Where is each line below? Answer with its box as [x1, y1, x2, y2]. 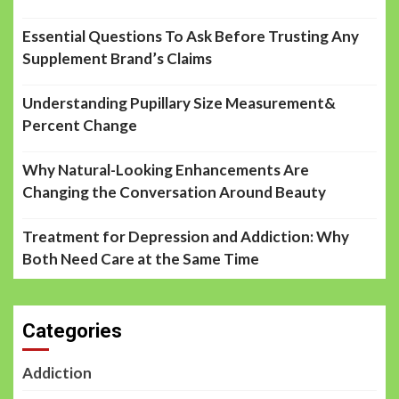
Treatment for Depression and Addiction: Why [22, 226, 349, 246]
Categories [22, 319, 122, 342]
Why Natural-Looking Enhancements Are [22, 159, 309, 179]
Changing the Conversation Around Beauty [22, 182, 326, 201]
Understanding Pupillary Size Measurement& [22, 93, 336, 112]
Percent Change [22, 115, 137, 134]
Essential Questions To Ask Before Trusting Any [22, 26, 359, 45]
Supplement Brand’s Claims [22, 48, 212, 68]
